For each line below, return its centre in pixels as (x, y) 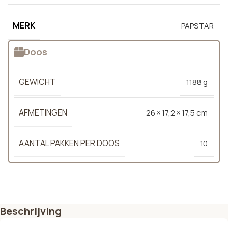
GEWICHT (37, 82)
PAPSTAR (197, 25)
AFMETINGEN (43, 112)
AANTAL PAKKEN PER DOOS (69, 143)
